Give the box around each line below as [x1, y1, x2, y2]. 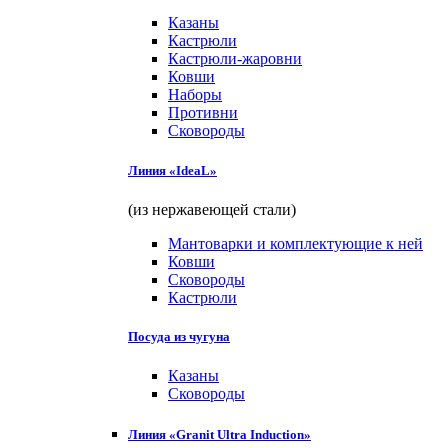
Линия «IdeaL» [128, 162, 217, 178]
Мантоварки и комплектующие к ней [168, 234, 423, 252]
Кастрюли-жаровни [168, 50, 302, 68]
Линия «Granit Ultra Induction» [128, 427, 311, 443]
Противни [168, 104, 238, 122]
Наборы [168, 86, 222, 104]
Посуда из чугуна [128, 328, 230, 344]
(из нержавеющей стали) [128, 200, 296, 218]
